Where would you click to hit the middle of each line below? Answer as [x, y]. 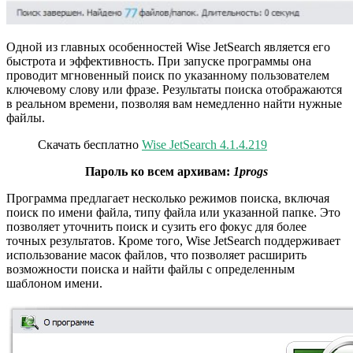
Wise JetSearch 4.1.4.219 [204, 145]
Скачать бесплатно [90, 145]
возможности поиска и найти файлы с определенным [150, 269]
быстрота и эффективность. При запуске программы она [159, 61]
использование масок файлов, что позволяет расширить [156, 255]
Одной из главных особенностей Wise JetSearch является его [168, 47]
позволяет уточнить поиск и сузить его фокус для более [156, 227]
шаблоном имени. [54, 284]
